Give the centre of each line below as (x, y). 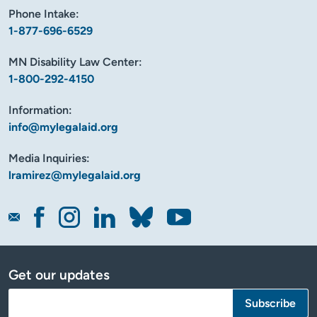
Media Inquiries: (49, 158)
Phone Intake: (44, 13)
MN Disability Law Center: (75, 62)
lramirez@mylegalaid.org (75, 175)
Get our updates (59, 275)
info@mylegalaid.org (63, 127)
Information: (40, 110)
